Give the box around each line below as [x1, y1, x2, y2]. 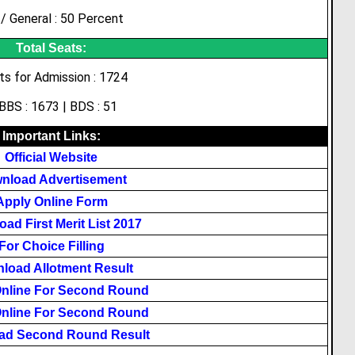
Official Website [5, 151, 97, 164]
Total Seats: [16, 41, 86, 55]
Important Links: [2, 129, 101, 143]
